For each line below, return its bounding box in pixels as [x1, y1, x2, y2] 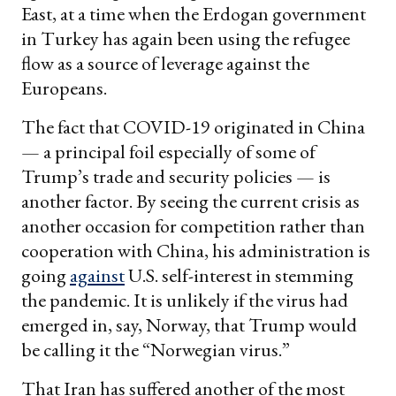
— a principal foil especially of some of [21, 138, 316, 164]
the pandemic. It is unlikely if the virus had [21, 286, 348, 313]
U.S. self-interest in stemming [125, 262, 354, 288]
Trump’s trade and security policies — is [21, 163, 331, 189]
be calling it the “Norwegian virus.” [21, 336, 290, 362]
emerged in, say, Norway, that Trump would [21, 311, 357, 338]
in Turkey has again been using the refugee [21, 25, 350, 51]
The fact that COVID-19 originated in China [21, 113, 365, 140]
